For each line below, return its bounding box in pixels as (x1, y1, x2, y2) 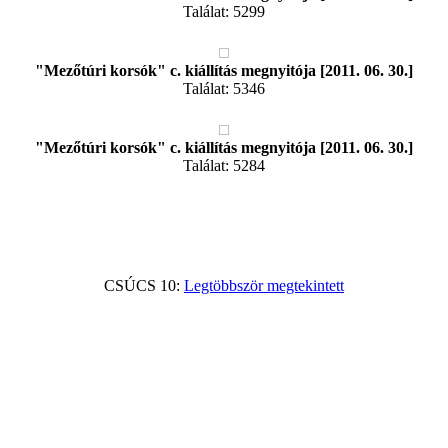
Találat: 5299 (182, 3, 265, 20)
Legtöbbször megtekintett (184, 277, 344, 294)
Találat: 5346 (182, 80, 265, 97)
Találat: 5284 (182, 157, 265, 174)
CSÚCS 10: (104, 277, 184, 294)
